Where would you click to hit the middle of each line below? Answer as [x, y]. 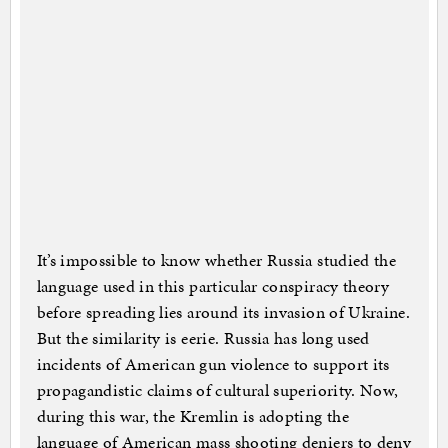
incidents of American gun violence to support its [213, 364]
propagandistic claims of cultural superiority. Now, [217, 390]
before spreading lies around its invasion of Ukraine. [223, 312]
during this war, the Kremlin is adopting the [192, 416]
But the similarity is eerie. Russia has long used [203, 338]
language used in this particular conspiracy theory [213, 286]
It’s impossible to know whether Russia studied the [216, 260]
